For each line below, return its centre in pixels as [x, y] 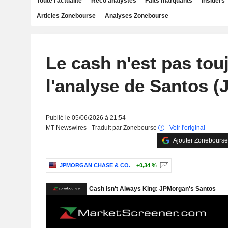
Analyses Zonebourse [136, 16]
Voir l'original [187, 128]
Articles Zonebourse [66, 16]
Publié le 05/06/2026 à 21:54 [85, 118]
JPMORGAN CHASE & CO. [95, 166]
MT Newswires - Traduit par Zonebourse [102, 128]
